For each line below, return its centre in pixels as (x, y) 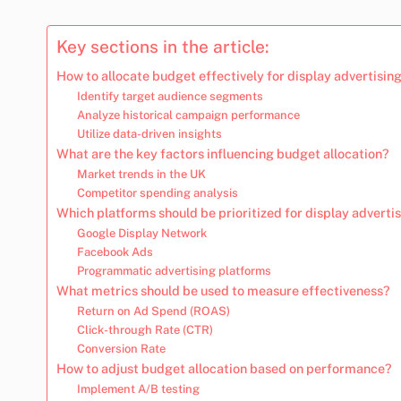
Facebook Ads (115, 252)
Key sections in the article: (163, 46)
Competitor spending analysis (157, 192)
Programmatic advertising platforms (174, 270)
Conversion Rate (121, 348)
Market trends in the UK (141, 174)
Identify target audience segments (170, 96)
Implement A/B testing (138, 388)
